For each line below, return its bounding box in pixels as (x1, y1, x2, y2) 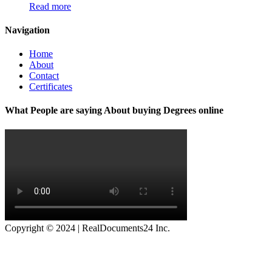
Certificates (29, 81, 72, 92)
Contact (29, 70, 59, 81)
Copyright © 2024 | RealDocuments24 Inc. (5, 222, 170, 233)
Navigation (5, 24, 50, 35)
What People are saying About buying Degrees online (5, 105, 223, 116)
